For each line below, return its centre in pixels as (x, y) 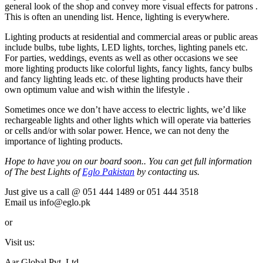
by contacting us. (167, 171)
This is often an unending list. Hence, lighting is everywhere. (117, 16)
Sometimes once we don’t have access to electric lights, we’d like (125, 109)
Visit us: (20, 242)
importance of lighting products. (64, 141)
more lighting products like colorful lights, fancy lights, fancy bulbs (129, 68)
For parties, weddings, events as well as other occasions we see (121, 58)
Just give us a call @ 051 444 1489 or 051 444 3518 (102, 191)
